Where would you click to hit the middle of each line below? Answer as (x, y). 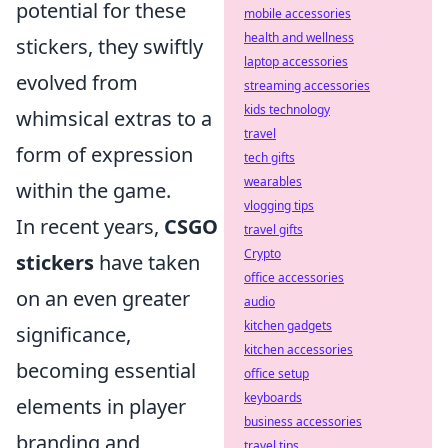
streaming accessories (307, 85)
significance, (73, 334)
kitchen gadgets (288, 325)
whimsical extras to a (114, 118)
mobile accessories (297, 13)
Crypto (262, 253)
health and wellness (299, 37)
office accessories (294, 277)
